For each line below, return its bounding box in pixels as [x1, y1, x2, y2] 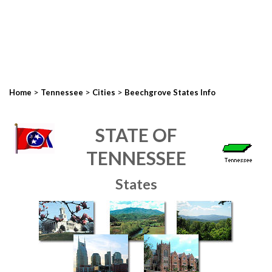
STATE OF [95, 124, 177, 146]
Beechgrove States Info [124, 87, 216, 97]
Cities [92, 87, 115, 97]
